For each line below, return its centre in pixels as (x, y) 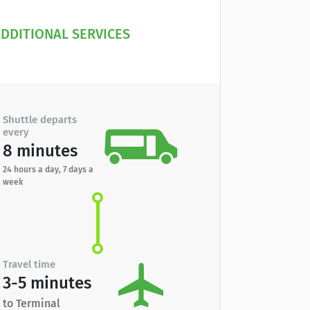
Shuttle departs (39, 120)
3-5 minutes (47, 283)
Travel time (29, 264)
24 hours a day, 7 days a (48, 170)
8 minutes (40, 151)
